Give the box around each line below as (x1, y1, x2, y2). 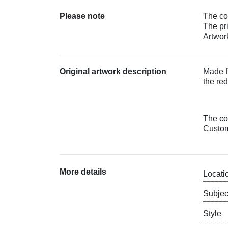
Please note (60, 11, 105, 20)
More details (60, 167, 106, 176)
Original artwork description (60, 67, 166, 76)
